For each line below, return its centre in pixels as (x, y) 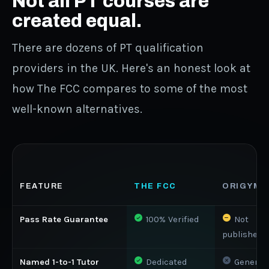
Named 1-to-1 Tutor (59, 262)
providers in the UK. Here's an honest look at (131, 68)
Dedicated (165, 262)
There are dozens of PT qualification (108, 48)
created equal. (77, 21)
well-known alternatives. (77, 109)
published (242, 235)
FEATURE (42, 186)
